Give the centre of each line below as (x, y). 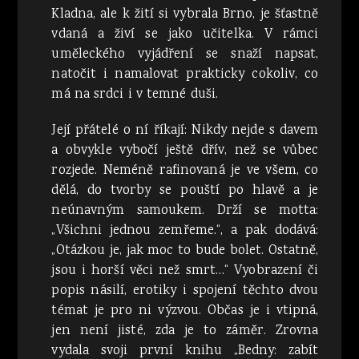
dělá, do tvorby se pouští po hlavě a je (185, 191)
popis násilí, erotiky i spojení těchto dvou (185, 291)
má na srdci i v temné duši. (135, 95)
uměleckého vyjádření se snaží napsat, (185, 54)
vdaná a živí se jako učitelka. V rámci (185, 34)
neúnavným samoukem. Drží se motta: (185, 211)
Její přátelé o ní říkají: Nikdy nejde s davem (185, 131)
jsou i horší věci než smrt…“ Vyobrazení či (185, 271)
